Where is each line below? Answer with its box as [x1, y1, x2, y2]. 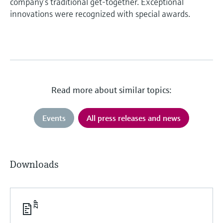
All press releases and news [86, 112, 181, 123]
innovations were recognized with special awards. [10, 7, 190, 19]
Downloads [10, 158, 59, 171]
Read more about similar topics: [51, 84, 172, 96]
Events [42, 112, 66, 123]
